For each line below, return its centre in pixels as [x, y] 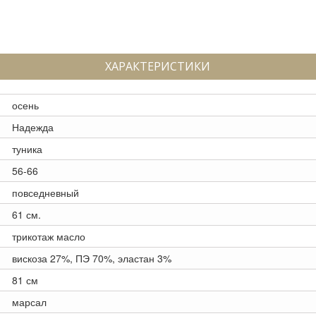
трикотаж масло [49, 236]
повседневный [45, 193]
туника [27, 149]
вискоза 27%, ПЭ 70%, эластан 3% [92, 258]
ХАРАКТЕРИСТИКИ [158, 66]
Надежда [33, 127]
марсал [29, 302]
